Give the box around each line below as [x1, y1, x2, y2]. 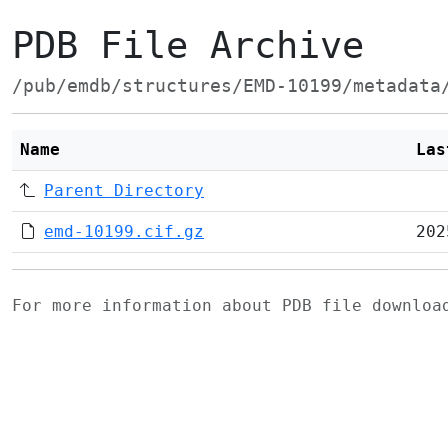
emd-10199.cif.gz [44, 222, 204, 241]
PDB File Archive [12, 24, 364, 67]
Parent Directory [44, 181, 204, 200]
